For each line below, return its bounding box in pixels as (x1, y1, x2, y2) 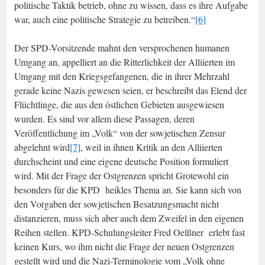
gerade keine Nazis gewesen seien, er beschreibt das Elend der (14, 83, 247, 96)
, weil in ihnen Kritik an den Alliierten (80, 140, 222, 153)
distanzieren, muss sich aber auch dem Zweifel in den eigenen (14, 211, 244, 224)
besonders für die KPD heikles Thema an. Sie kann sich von (14, 183, 241, 196)
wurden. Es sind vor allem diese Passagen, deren (14, 112, 195, 125)
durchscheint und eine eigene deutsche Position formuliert (14, 154, 228, 167)
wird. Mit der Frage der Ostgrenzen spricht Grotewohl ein (14, 169, 229, 182)
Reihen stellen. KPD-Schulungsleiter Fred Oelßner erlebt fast (14, 225, 245, 238)
